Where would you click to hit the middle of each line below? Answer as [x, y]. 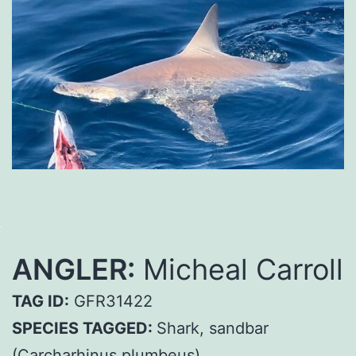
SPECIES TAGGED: [84, 328]
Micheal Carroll [239, 269]
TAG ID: [41, 301]
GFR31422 [111, 301]
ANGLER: [74, 269]
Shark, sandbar [213, 328]
